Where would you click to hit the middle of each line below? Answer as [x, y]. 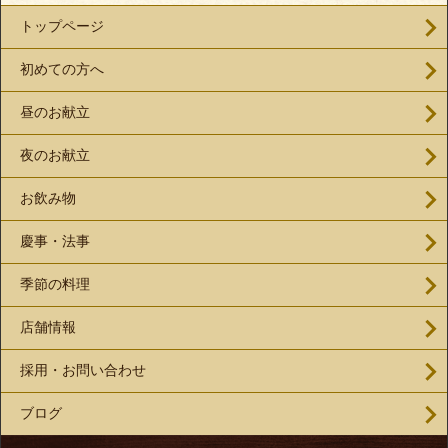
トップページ [62, 26]
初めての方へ [62, 69]
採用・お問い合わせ [83, 370]
